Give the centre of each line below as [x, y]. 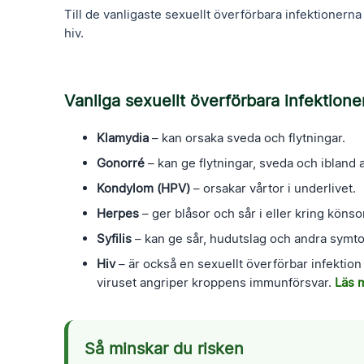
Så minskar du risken [165, 348]
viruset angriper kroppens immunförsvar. [216, 282]
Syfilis [115, 238]
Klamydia [123, 137]
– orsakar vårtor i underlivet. [273, 188]
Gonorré [121, 162]
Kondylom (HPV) [144, 188]
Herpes [118, 213]
